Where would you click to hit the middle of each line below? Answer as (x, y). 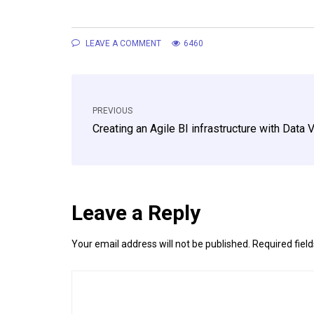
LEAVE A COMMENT (122, 44)
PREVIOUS (112, 111)
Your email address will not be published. (161, 244)
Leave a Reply (136, 213)
